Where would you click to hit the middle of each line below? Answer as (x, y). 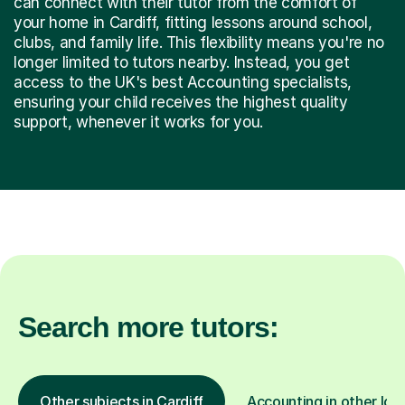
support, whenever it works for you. (139, 122)
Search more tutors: (148, 327)
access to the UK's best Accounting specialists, (183, 82)
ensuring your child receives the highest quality (181, 102)
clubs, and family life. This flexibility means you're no (199, 42)
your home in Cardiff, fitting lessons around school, (193, 22)
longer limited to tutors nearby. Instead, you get (182, 62)
